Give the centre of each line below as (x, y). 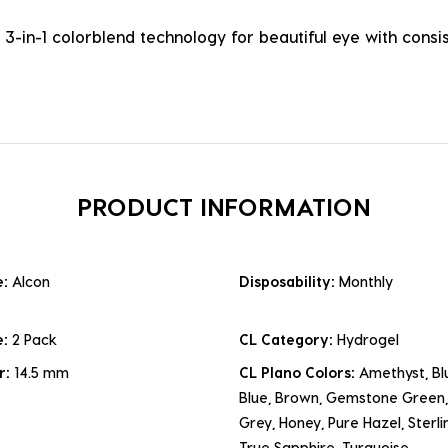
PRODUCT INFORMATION (224, 206)
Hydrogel (368, 340)
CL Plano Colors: (299, 373)
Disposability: (289, 282)
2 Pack (34, 340)
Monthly (366, 282)
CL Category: (288, 340)
